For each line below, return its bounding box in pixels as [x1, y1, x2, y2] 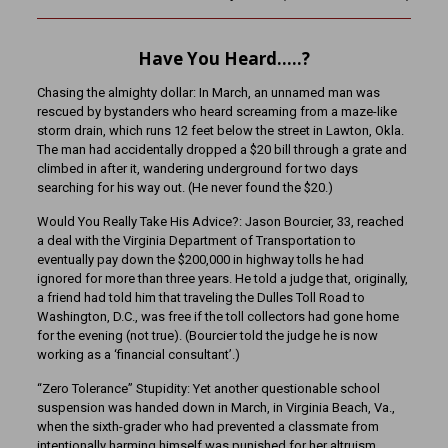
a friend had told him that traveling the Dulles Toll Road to [36, 290, 365, 305]
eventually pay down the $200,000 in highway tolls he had [36, 252, 364, 267]
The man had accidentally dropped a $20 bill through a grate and [36, 142, 407, 157]
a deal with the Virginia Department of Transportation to [36, 233, 356, 248]
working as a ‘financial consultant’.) [36, 347, 240, 362]
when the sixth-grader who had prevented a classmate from [36, 419, 379, 434]
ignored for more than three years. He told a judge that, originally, [36, 271, 408, 286]
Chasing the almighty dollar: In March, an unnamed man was [36, 85, 380, 100]
